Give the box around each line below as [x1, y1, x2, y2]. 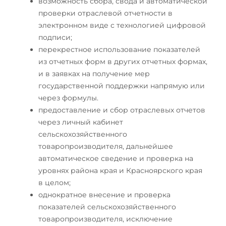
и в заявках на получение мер [38, 69, 150, 78]
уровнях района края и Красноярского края [38, 165, 202, 175]
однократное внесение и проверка [38, 190, 171, 199]
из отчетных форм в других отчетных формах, [38, 56, 207, 66]
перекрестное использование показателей [38, 44, 200, 54]
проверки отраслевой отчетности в [38, 8, 173, 18]
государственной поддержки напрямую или [38, 81, 205, 90]
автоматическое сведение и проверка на [38, 153, 193, 163]
